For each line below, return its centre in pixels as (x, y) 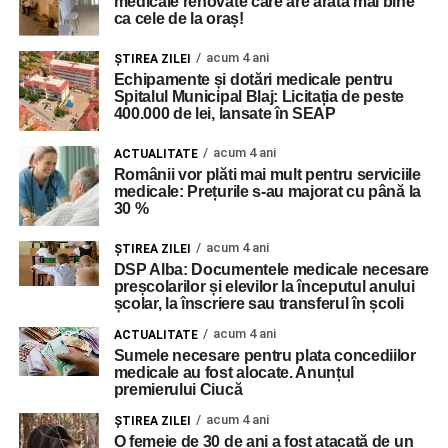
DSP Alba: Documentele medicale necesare (271, 269)
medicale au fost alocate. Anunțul (234, 372)
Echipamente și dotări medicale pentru (253, 79)
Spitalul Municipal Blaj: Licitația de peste (258, 96)
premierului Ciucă (178, 389)
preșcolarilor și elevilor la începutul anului (264, 286)
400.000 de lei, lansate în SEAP (224, 113)
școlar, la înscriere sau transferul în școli (258, 303)
